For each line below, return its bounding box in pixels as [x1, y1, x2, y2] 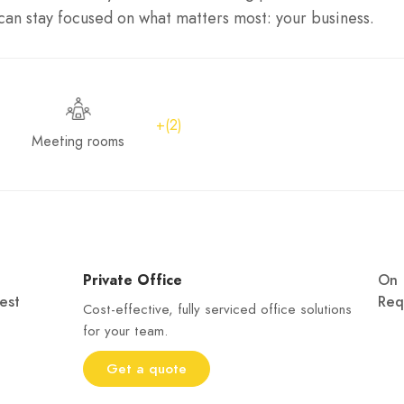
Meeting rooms [32, 131, 124, 151]
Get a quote [106, 360, 187, 378]
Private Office [82, 271, 182, 290]
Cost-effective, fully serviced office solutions [82, 299, 352, 319]
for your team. [82, 321, 168, 341]
